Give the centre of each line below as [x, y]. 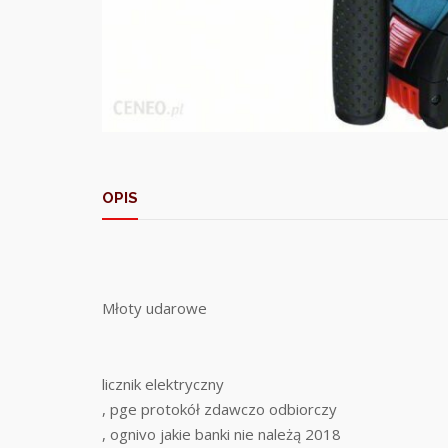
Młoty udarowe [154, 308]
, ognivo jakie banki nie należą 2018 [221, 434]
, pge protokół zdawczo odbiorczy [219, 409]
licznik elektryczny [163, 384]
